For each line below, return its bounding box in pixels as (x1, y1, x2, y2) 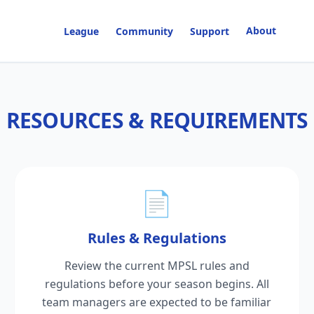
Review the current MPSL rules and (64, 258, 250, 273)
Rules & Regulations (87, 228, 226, 247)
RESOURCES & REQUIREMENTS (6, 106, 308, 135)
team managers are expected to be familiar (42, 294, 272, 310)
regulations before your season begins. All (44, 276, 269, 292)
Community (116, 25, 174, 38)
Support (190, 25, 230, 38)
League (64, 25, 100, 38)
